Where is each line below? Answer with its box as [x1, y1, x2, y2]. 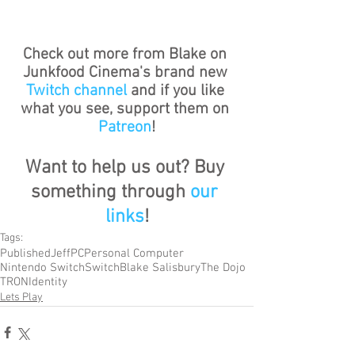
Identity [29, 274, 67, 289]
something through [31, 181, 190, 204]
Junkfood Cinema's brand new [22, 63, 231, 82]
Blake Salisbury [120, 260, 200, 275]
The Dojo [200, 260, 246, 275]
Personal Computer [84, 246, 184, 261]
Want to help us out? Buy [25, 156, 229, 179]
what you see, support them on [21, 99, 233, 119]
